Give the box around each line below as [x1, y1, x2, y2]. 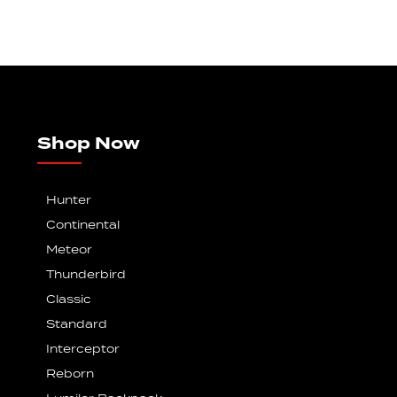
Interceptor [46, 340, 121, 358]
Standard [46, 315, 108, 333]
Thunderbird [46, 266, 127, 284]
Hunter [46, 191, 92, 209]
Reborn [46, 365, 95, 383]
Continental [46, 216, 121, 234]
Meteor [46, 241, 93, 259]
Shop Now [37, 130, 141, 157]
